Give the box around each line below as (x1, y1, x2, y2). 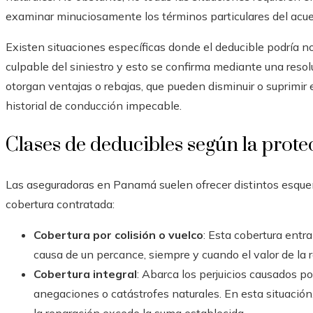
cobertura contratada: (6, 197, 115, 212)
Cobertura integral (34, 267, 137, 282)
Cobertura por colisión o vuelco (34, 228, 203, 242)
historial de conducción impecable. (6, 99, 182, 113)
